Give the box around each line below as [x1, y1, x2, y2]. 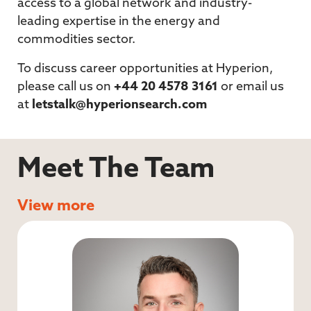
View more [17, 199, 94, 214]
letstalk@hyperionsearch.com [32, 99, 207, 111]
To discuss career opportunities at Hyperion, [17, 62, 273, 75]
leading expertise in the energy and [17, 15, 220, 28]
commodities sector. [17, 33, 135, 46]
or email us [218, 81, 284, 93]
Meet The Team [17, 155, 215, 183]
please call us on [17, 81, 114, 93]
